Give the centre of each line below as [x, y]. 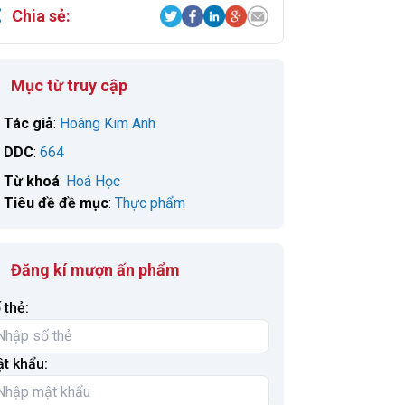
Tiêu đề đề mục [56, 203]
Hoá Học [93, 181]
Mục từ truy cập [69, 85]
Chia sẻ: [41, 16]
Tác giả [28, 123]
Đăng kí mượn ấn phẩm [95, 270]
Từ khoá [32, 181]
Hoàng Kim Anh [108, 123]
